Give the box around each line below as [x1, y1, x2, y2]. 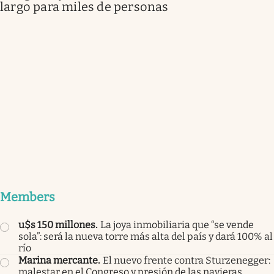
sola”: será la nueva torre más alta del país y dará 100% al [18, 230, 273, 242]
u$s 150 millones [18, 218, 95, 231]
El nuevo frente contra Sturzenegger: [103, 254, 270, 266]
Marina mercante [18, 254, 98, 266]
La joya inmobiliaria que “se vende [100, 218, 254, 231]
